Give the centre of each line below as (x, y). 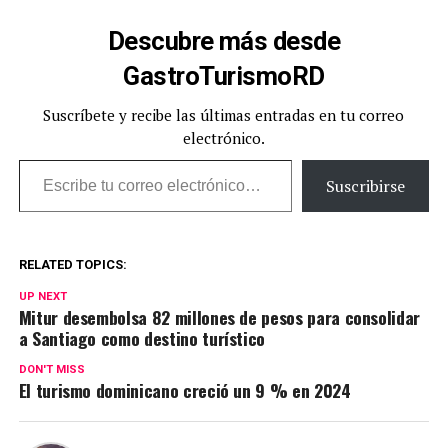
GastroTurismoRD (224, 76)
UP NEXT (42, 297)
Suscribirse (366, 186)
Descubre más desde (224, 41)
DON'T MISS (51, 370)
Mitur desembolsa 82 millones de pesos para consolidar (219, 317)
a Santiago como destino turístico (142, 338)
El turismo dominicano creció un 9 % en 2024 (184, 390)
